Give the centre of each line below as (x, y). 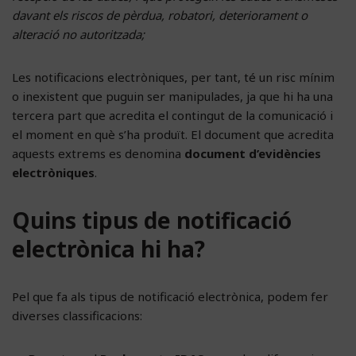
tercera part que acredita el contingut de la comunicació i (172, 115)
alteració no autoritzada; (78, 34)
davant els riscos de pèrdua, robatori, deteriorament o (160, 15)
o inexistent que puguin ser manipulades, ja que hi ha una (172, 96)
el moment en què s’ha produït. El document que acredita (173, 134)
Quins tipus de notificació (152, 220)
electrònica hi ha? (108, 248)
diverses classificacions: (77, 315)
